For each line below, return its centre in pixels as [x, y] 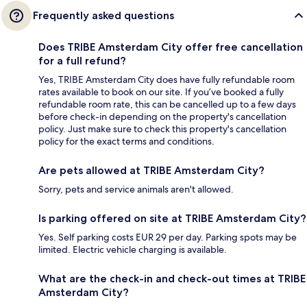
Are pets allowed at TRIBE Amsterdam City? [151, 170]
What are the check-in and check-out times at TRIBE [172, 278]
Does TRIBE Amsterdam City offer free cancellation [171, 47]
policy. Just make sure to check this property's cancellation [162, 128]
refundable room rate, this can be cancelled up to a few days [167, 104]
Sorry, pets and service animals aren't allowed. [136, 189]
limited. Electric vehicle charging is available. [133, 249]
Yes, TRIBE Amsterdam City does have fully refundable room [167, 79]
